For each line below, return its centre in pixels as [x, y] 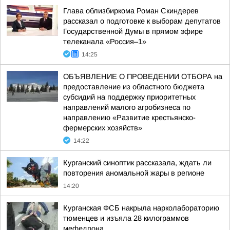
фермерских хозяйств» [103, 128]
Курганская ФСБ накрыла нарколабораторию [141, 208]
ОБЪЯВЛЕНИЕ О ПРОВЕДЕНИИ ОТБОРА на [143, 76]
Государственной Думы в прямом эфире [133, 31]
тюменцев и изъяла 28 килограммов [126, 218]
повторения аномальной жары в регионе [134, 173]
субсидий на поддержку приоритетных [129, 97]
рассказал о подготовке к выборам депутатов [142, 21]
